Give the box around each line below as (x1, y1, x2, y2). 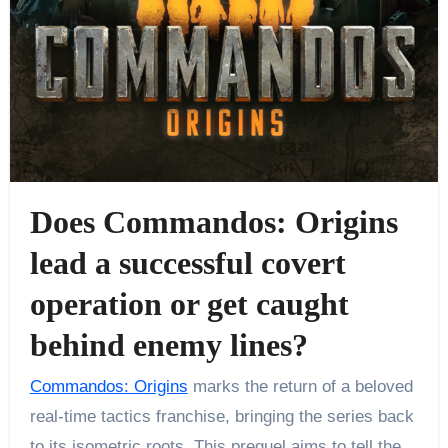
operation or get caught (29, 285, 349, 322)
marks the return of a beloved (187, 377, 413, 397)
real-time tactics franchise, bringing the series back (29, 407, 414, 427)
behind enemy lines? (29, 326, 308, 363)
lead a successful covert (29, 244, 346, 281)
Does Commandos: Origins (29, 203, 398, 240)
